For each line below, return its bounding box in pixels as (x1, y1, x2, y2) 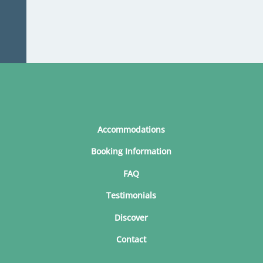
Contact (116, 234, 147, 245)
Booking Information (91, 146, 172, 157)
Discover (114, 211, 149, 223)
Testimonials (106, 190, 157, 201)
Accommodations (97, 123, 166, 135)
